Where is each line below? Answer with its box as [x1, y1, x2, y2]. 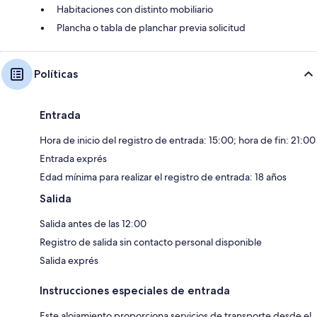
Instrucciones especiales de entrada [40, 283, 230, 297]
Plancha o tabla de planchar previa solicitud [57, 21, 246, 34]
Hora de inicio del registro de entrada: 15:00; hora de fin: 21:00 [40, 133, 316, 146]
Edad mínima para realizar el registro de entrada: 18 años [40, 170, 287, 183]
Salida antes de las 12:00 [40, 217, 146, 230]
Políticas [34, 67, 78, 81]
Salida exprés [40, 253, 98, 267]
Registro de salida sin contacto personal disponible [40, 235, 262, 248]
